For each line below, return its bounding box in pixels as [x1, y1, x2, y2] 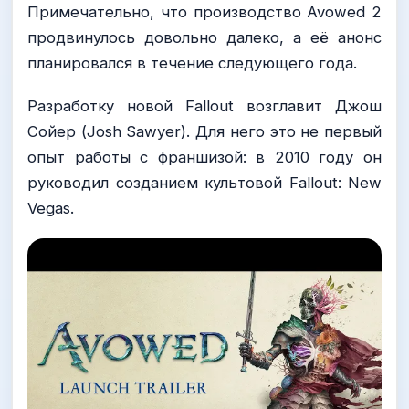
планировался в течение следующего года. [27, 53, 357, 72]
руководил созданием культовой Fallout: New [27, 173, 382, 192]
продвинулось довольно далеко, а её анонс [27, 27, 382, 47]
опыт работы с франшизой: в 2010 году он [27, 147, 382, 166]
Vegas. [27, 198, 74, 217]
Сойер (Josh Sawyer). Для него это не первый [27, 121, 382, 141]
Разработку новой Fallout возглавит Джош [27, 96, 382, 115]
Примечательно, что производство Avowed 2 [27, 2, 382, 21]
